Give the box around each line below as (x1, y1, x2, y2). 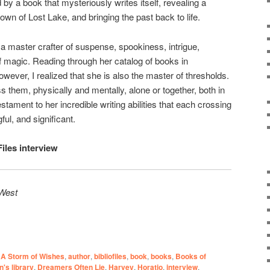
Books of (175, 251, 206, 262)
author (68, 251, 90, 262)
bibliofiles (94, 251, 127, 262)
